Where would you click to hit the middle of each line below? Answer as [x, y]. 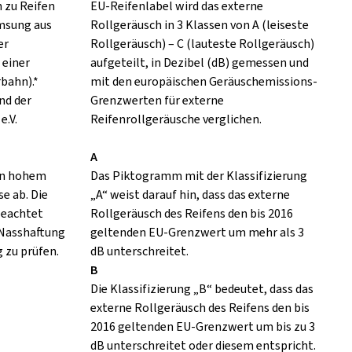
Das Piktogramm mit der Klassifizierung [198, 176]
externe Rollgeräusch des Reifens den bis [200, 308]
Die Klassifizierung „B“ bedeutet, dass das [202, 289]
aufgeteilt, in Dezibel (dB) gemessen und [199, 63]
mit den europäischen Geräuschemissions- [203, 82]
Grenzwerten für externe [157, 101]
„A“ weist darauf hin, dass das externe [190, 195]
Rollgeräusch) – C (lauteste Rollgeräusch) [202, 44]
